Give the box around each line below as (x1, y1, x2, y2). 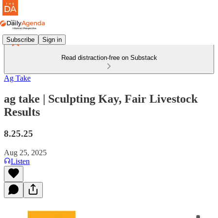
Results (4, 105, 40, 118)
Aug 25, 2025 (4, 148, 47, 157)
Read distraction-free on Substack (61, 54, 157, 61)
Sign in (42, 36, 62, 43)
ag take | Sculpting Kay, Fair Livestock (4, 92, 198, 105)
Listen (11, 157, 30, 165)
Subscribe (6, 36, 35, 43)
